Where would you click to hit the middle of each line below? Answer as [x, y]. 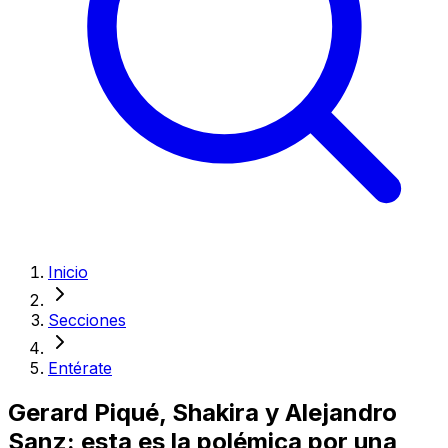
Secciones [87, 320]
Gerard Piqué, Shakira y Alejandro [202, 412]
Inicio [68, 272]
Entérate [80, 368]
